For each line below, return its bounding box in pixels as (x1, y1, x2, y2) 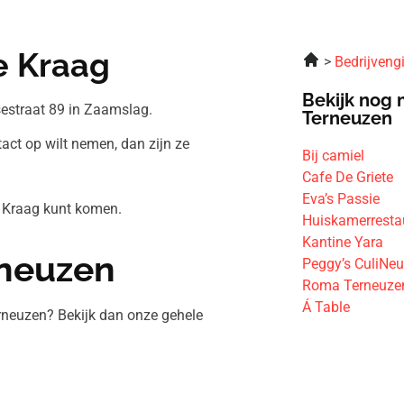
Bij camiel (302, 147, 365, 164)
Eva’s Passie (302, 190, 381, 207)
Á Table (302, 298, 351, 316)
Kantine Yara (302, 234, 384, 251)
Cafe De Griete (302, 169, 394, 186)
